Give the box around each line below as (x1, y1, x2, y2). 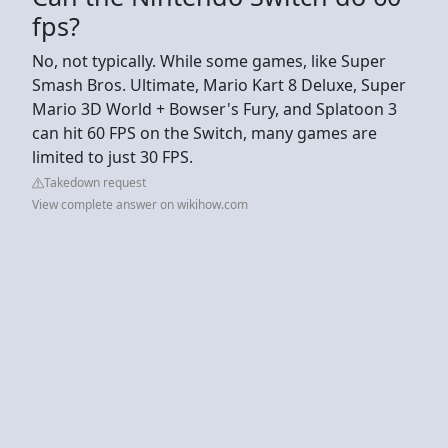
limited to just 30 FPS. (32, 145, 193, 168)
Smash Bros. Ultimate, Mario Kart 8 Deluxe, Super (32, 73, 406, 96)
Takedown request (44, 173, 146, 191)
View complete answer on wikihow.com (32, 195, 248, 213)
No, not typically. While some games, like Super (32, 49, 386, 72)
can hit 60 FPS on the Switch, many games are (32, 121, 377, 144)
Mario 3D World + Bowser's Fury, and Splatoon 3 (32, 97, 397, 120)
